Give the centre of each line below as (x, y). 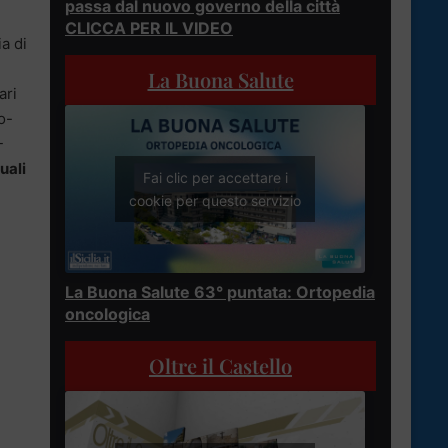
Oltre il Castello (220, 366)
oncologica (107, 314)
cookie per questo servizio (215, 201)
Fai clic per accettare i (215, 178)
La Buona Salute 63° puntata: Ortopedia (220, 292)
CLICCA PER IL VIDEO (149, 27)
